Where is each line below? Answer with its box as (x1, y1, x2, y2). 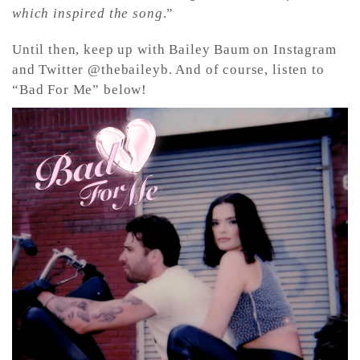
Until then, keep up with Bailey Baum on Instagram (12, 41, 337, 57)
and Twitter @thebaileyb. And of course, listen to (12, 61, 325, 77)
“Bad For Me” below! (12, 81, 148, 97)
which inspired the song (12, 5, 163, 21)
